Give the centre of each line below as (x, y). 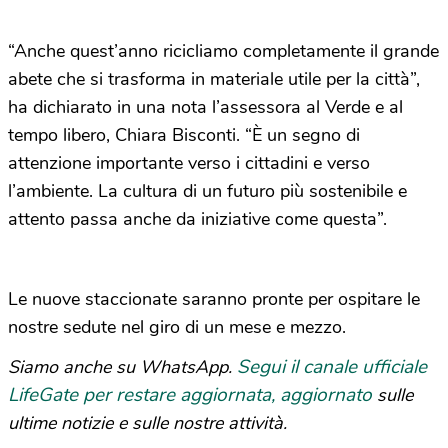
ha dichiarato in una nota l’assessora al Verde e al (205, 107)
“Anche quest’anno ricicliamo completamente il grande (223, 51)
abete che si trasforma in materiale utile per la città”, (214, 79)
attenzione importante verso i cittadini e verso (189, 163)
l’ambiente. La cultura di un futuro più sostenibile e (207, 191)
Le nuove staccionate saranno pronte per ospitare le (214, 299)
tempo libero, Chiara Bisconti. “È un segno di (184, 135)
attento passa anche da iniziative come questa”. (197, 219)
